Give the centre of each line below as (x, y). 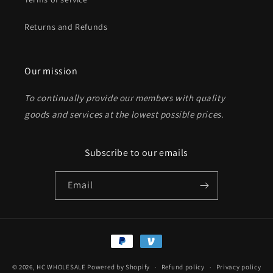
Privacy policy (239, 267)
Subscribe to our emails (136, 153)
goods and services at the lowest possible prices (123, 114)
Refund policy (183, 267)
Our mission (51, 71)
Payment (125, 236)
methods (125, 252)
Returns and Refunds (66, 27)
